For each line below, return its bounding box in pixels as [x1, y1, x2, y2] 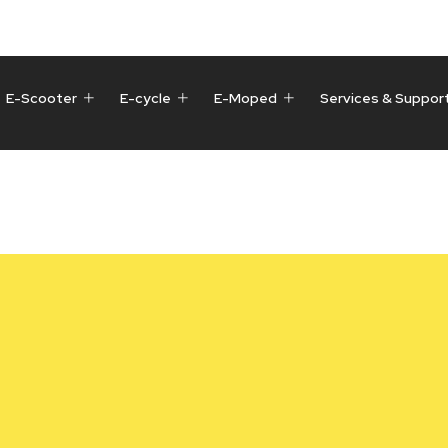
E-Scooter [5, 88, 77, 107]
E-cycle [119, 88, 171, 107]
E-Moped [213, 88, 277, 107]
